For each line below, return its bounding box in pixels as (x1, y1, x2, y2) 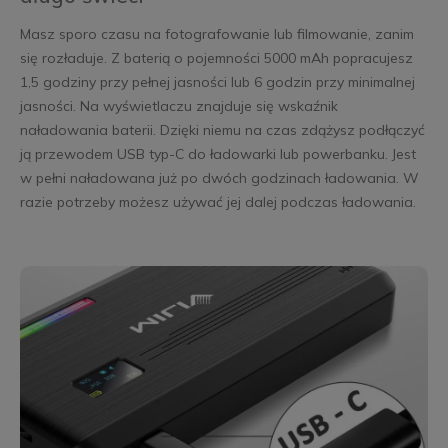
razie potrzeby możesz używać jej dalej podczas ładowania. (19, 192, 416, 211)
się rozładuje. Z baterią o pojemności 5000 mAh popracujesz (19, 48, 413, 67)
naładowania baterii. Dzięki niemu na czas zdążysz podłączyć (19, 120, 425, 139)
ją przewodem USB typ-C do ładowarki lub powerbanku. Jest (19, 144, 416, 163)
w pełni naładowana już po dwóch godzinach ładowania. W (19, 168, 419, 187)
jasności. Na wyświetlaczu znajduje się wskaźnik (19, 96, 338, 115)
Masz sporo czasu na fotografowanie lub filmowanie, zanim (19, 24, 414, 43)
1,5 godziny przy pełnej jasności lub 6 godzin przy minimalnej (19, 72, 415, 91)
